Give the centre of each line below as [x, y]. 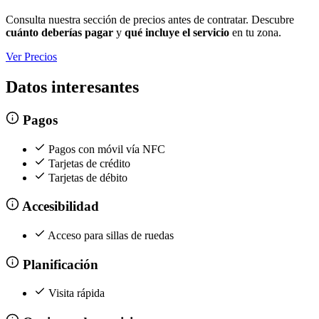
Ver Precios [31, 57]
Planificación [58, 264]
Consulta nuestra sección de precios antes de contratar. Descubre [150, 20]
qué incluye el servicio [177, 33]
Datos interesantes [72, 87]
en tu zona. [255, 33]
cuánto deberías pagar [59, 33]
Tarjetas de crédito [89, 163]
